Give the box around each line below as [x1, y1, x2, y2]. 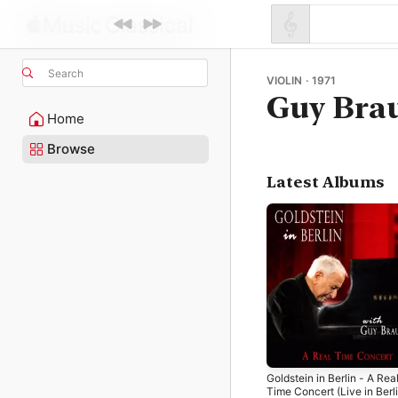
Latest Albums [267, 173, 385, 191]
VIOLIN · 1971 [267, 74, 336, 87]
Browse [47, 140, 95, 157]
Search [48, 66, 84, 80]
